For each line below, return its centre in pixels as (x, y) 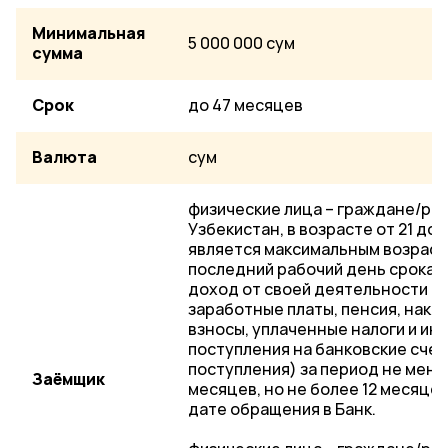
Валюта (64, 157)
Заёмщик (68, 379)
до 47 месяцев (245, 105)
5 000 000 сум (241, 43)
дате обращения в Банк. (282, 409)
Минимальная (88, 33)
